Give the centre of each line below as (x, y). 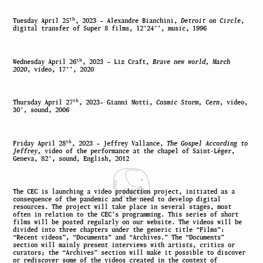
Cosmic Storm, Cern (186, 102)
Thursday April (38, 102)
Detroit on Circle (211, 21)
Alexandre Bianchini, (142, 21)
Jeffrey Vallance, (134, 143)
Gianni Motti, (128, 102)
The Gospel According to (208, 143)
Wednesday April (40, 61)
